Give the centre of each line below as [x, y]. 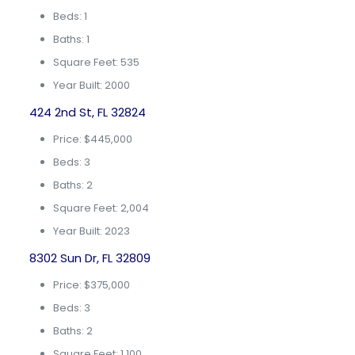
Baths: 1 [71, 39]
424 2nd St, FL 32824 [87, 112]
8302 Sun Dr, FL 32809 [90, 258]
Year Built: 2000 [91, 85]
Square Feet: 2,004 [101, 208]
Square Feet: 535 [96, 62]
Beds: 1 [70, 16]
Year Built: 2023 [91, 231]
